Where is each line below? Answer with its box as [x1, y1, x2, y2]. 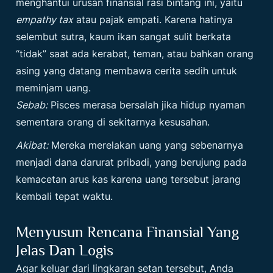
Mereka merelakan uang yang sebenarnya [48, 139, 244, 152]
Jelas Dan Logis [16, 241, 114, 260]
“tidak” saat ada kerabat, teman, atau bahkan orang [16, 48, 254, 60]
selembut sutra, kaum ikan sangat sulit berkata [16, 30, 232, 43]
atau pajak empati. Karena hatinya [73, 13, 233, 26]
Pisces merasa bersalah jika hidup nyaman [48, 99, 246, 112]
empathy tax [16, 13, 74, 26]
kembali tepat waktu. [16, 190, 113, 203]
